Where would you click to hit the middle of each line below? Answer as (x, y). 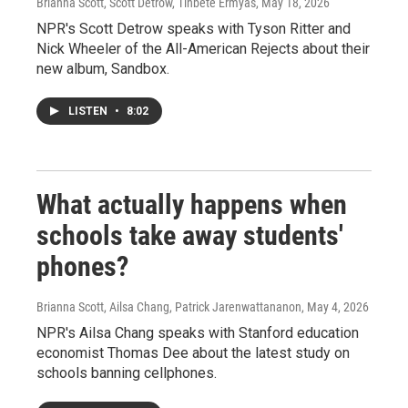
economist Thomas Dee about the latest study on (193, 352)
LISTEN (89, 111)
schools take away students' (190, 235)
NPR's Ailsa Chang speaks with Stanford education (198, 332)
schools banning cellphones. (127, 372)
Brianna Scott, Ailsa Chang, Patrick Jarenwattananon (169, 306)
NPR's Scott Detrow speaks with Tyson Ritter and (194, 28)
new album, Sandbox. (103, 68)
